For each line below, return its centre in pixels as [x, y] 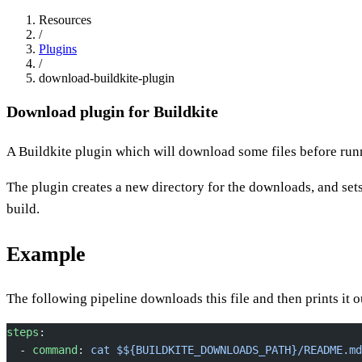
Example [46, 254]
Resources [65, 20]
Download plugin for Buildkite [112, 112]
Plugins [58, 49]
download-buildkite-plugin [107, 78]
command [55, 350]
